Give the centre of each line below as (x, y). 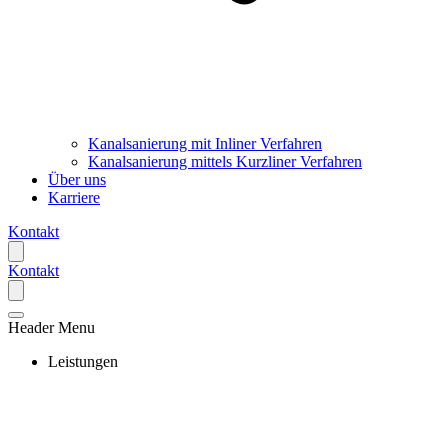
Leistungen (83, 361)
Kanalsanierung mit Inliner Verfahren (205, 143)
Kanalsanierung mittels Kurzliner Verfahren (225, 161)
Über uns (77, 179)
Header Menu (51, 327)
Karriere (74, 197)
